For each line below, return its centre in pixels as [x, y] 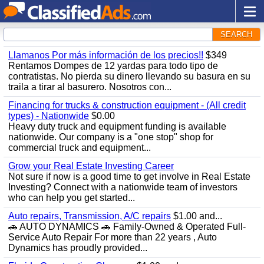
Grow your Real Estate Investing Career [91, 166]
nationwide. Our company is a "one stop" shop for [111, 137]
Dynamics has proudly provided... [78, 248]
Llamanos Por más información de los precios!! [106, 55]
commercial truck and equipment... [80, 148]
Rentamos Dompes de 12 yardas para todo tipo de [113, 66]
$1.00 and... [197, 216]
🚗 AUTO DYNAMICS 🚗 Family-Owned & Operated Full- [127, 227]
